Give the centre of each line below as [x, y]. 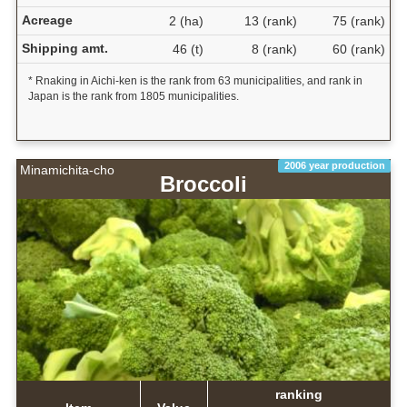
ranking [298, 395]
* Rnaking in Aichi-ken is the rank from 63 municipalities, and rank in [195, 81]
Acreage [47, 20]
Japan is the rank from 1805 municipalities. [133, 97]
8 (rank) [274, 50]
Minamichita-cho [67, 170]
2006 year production [334, 166]
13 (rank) [270, 21]
